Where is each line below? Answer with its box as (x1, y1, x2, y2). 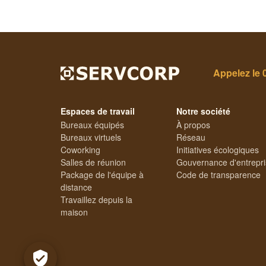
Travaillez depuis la (61, 194, 132, 206)
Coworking (61, 144, 100, 156)
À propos (176, 119, 210, 131)
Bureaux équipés (61, 119, 124, 131)
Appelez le (213, 66, 260, 80)
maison (61, 206, 88, 218)
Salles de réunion (61, 156, 126, 169)
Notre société (176, 105, 230, 118)
